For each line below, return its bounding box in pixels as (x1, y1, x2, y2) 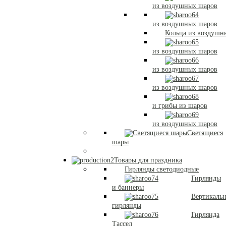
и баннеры (112, 184, 144, 191)
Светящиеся (187, 129, 223, 137)
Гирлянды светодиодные (125, 165, 199, 173)
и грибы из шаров (152, 102, 207, 109)
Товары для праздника (114, 156, 182, 164)
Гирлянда (191, 211, 219, 218)
